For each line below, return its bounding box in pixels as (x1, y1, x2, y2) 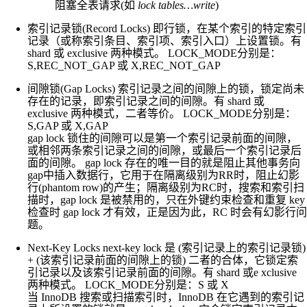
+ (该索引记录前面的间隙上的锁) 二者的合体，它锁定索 (27, 254, 298, 266)
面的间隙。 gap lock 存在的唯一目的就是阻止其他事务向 (27, 156, 300, 169)
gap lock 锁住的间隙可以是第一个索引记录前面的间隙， (27, 132, 297, 144)
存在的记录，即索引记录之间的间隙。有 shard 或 (27, 95, 265, 107)
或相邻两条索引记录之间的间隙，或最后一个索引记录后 (27, 144, 302, 156)
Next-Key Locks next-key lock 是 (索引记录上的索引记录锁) (27, 241, 306, 254)
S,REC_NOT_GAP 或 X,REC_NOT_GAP (27, 59, 221, 71)
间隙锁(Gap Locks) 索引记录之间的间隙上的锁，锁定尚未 (27, 82, 304, 95)
